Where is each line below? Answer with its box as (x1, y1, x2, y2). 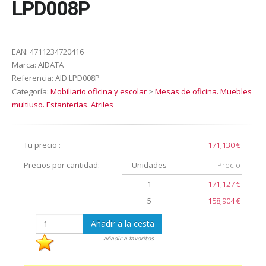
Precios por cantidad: (24, 159, 100, 170)
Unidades (132, 159, 167, 170)
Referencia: (12, 72, 53, 83)
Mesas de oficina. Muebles (155, 85, 252, 97)
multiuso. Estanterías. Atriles (12, 99, 113, 110)
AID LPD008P (53, 72, 100, 83)
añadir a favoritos (103, 233, 154, 242)
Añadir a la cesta (91, 217, 154, 229)
